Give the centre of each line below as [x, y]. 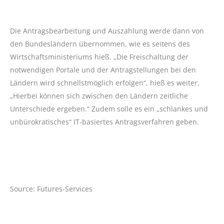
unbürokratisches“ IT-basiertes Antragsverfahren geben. [104, 122]
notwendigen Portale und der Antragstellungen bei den [103, 70]
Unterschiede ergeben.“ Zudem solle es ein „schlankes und [109, 109]
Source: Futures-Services [51, 189]
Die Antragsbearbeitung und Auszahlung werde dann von [107, 31]
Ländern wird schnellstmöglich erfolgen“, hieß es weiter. [105, 83]
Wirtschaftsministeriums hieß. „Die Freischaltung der [99, 57]
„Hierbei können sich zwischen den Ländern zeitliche [99, 96]
